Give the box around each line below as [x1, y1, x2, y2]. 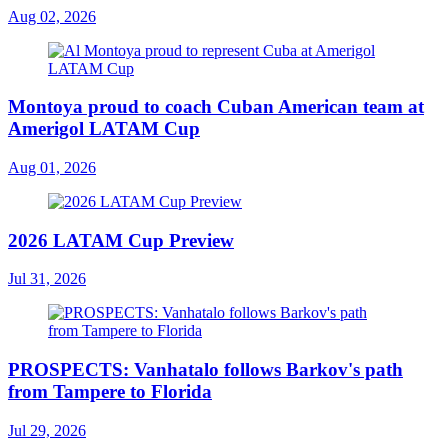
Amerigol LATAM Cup [8, 118, 200, 140]
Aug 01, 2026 [8, 158, 96, 176]
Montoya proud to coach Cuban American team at [8, 96, 424, 118]
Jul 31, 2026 [8, 270, 86, 288]
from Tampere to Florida [8, 381, 212, 403]
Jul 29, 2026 [8, 421, 86, 439]
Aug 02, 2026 [8, 7, 96, 25]
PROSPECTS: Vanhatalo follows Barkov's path [8, 359, 403, 381]
